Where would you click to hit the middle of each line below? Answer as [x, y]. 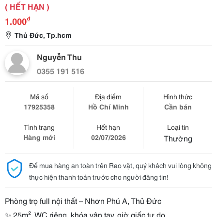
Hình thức [178, 96]
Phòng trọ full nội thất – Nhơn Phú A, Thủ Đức [83, 200]
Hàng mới [39, 137]
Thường [178, 138]
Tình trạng [39, 127]
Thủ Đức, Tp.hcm [43, 35]
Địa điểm [108, 96]
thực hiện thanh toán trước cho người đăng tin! [99, 177]
